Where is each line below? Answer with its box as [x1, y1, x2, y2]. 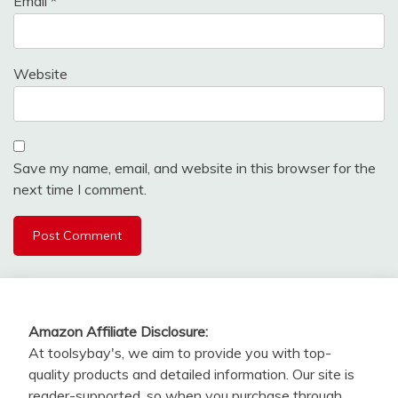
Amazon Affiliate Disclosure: [28, 322, 208, 341]
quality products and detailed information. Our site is [28, 365, 354, 384]
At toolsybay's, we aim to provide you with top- [28, 344, 331, 362]
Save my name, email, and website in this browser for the [13, 159, 376, 178]
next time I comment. [13, 180, 147, 199]
